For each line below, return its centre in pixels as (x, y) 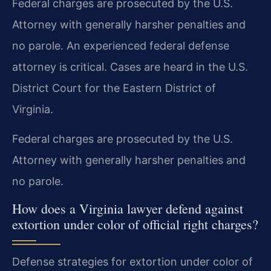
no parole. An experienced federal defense (121, 46)
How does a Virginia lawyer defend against (128, 208)
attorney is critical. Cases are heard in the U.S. (130, 67)
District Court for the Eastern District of (114, 88)
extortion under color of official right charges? (135, 224)
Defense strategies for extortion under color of (132, 261)
